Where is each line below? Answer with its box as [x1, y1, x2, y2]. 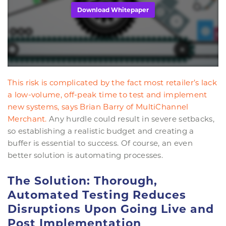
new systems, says [8, 102, 80, 112]
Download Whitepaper [77, 6, 149, 14]
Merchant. [8, 114, 47, 124]
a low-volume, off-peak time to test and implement [8, 90, 207, 100]
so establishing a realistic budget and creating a [8, 126, 194, 136]
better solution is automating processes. [8, 150, 163, 160]
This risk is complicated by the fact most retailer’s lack [8, 78, 217, 88]
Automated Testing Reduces [8, 188, 186, 202]
